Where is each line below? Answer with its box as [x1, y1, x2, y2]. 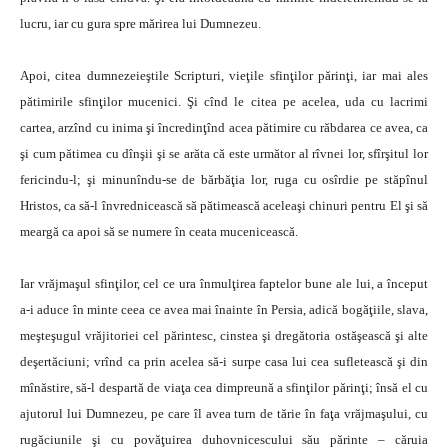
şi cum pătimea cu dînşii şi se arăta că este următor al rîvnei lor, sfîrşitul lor [20, 146, 428, 161]
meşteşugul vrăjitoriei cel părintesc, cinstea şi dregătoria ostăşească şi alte [20, 328, 428, 343]
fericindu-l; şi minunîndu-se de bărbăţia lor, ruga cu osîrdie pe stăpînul [20, 172, 428, 187]
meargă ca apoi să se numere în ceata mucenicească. [20, 224, 298, 239]
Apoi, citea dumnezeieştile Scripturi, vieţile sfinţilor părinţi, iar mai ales [20, 68, 428, 83]
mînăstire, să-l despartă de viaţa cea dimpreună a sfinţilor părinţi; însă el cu [20, 380, 428, 395]
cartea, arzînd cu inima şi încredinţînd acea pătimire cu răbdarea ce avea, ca [20, 120, 428, 135]
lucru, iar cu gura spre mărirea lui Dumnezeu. [20, 16, 261, 31]
